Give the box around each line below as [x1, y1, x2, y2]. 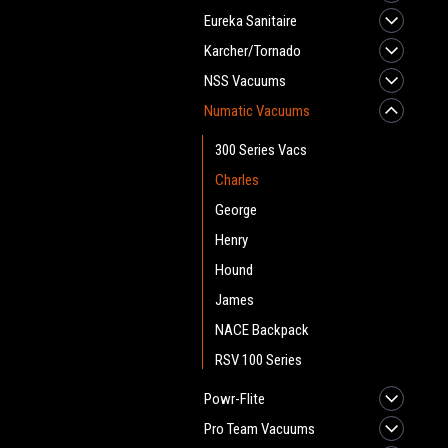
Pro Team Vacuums [204, 420, 315, 438]
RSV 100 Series [215, 351, 302, 369]
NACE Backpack [215, 321, 309, 339]
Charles [215, 171, 259, 189]
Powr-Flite [204, 390, 265, 408]
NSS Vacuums [204, 72, 286, 90]
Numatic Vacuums [204, 102, 310, 120]
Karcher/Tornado [204, 42, 301, 60]
